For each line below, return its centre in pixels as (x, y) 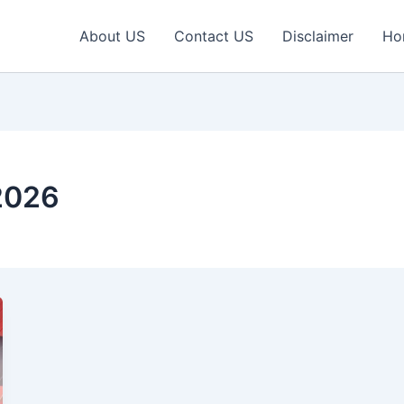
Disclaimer (318, 36)
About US (112, 36)
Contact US (214, 36)
